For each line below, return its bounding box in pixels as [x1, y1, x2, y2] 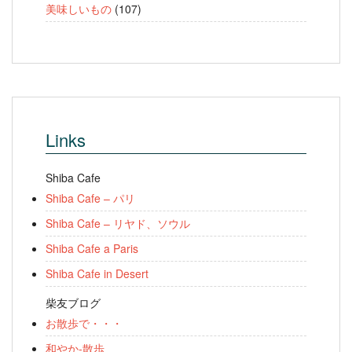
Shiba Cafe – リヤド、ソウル [46, 214, 190, 231]
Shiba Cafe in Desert [46, 265, 148, 281]
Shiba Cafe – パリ [46, 189, 135, 206]
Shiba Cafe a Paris [46, 240, 138, 256]
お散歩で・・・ [46, 314, 123, 331]
